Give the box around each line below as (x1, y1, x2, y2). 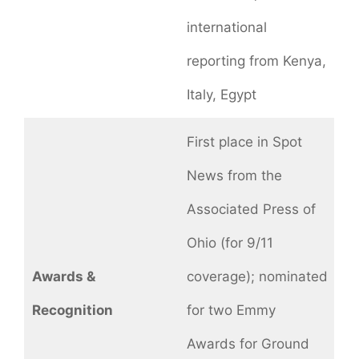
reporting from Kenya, (186, 53, 326, 70)
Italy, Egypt (186, 87, 256, 103)
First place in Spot (186, 134, 302, 151)
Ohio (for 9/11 (186, 235, 273, 252)
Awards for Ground (186, 336, 309, 353)
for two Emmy (186, 302, 276, 319)
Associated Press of (186, 201, 316, 218)
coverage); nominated (186, 268, 328, 285)
